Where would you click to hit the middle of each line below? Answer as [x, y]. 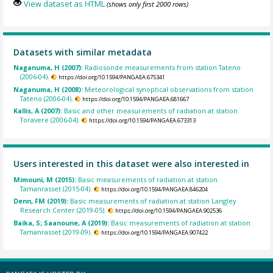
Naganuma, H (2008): [49, 89]
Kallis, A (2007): [39, 111]
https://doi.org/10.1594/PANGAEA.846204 [154, 189]
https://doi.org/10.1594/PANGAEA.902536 [168, 211]
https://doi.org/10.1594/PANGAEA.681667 [135, 99]
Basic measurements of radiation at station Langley [153, 201]
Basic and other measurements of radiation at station [151, 111]
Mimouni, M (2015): [46, 179]
